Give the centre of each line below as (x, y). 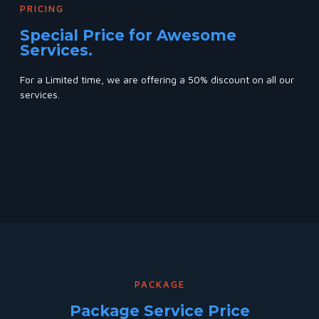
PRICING (42, 9)
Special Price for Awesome (128, 35)
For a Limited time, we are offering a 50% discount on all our (157, 79)
